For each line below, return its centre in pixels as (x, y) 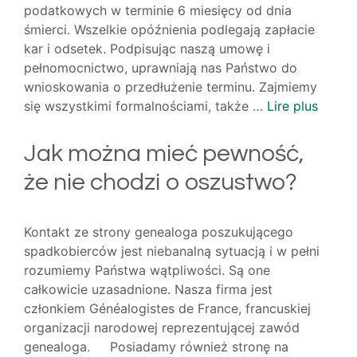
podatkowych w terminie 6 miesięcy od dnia (158, 11)
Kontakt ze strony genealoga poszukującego (159, 232)
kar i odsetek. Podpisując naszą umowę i (147, 49)
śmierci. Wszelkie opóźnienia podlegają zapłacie (169, 30)
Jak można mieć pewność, (164, 154)
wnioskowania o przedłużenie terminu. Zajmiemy (171, 87)
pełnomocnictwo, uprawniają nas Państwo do (161, 68)
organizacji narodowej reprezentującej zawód (162, 328)
